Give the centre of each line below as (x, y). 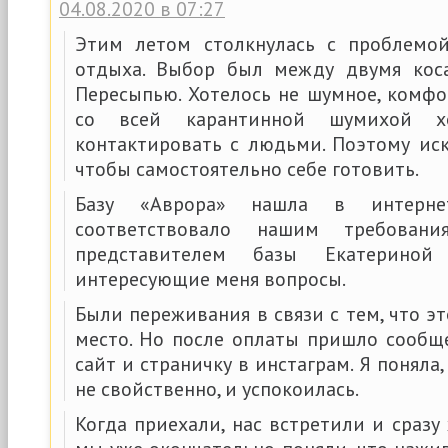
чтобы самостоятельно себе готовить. (247, 168)
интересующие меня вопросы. (210, 278)
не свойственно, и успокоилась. (217, 388)
